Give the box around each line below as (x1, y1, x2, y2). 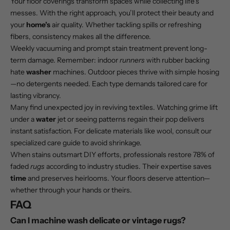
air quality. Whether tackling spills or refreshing (50, 20, 201, 30)
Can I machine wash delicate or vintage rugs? (10, 215, 186, 226)
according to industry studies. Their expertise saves (45, 162, 212, 171)
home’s (26, 20, 50, 30)
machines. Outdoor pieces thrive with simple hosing (51, 67, 219, 77)
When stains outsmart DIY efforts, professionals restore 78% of (10, 150, 215, 160)
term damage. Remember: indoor (10, 55, 120, 65)
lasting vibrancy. (10, 91, 61, 101)
